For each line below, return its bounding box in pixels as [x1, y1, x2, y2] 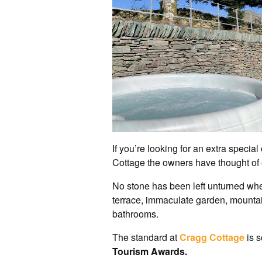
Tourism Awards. [112, 244, 187, 258]
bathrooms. [112, 206, 158, 220]
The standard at [112, 230, 180, 244]
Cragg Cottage [180, 230, 244, 244]
